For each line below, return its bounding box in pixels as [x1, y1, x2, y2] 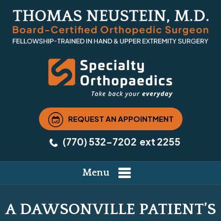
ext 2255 [138, 136, 181, 148]
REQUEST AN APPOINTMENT [68, 113, 174, 123]
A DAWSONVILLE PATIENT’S [5, 201, 216, 219]
